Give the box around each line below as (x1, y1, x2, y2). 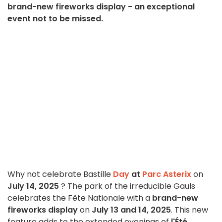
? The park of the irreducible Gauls (61, 180, 195, 192)
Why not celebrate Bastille (7, 168, 113, 180)
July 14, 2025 (7, 180, 61, 192)
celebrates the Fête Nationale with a (7, 192, 152, 204)
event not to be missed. (7, 13, 103, 25)
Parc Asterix (142, 168, 191, 180)
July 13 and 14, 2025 (92, 204, 171, 216)
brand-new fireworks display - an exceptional (7, 1, 195, 13)
